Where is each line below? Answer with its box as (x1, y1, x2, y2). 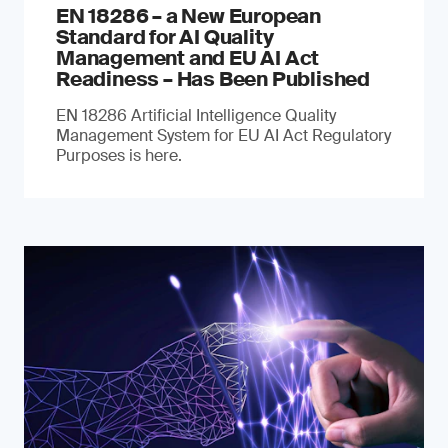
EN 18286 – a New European (56, 3, 322, 29)
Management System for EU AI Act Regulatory (56, 125, 391, 146)
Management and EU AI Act (56, 45, 320, 71)
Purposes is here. (56, 145, 182, 166)
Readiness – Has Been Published (56, 66, 370, 92)
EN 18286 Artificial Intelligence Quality (56, 105, 336, 126)
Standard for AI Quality (56, 24, 274, 50)
